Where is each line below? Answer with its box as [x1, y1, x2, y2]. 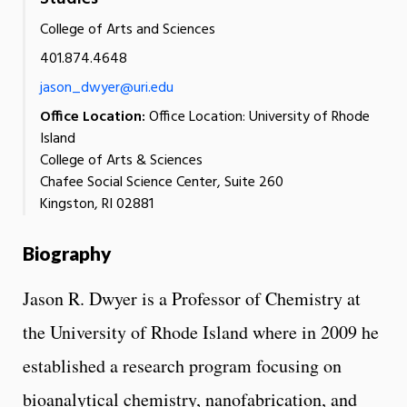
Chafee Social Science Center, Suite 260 [40, 170, 283, 194]
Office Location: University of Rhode [145, 104, 370, 129]
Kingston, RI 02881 [40, 192, 154, 216]
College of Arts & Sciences [40, 148, 203, 173]
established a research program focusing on [23, 352, 342, 378]
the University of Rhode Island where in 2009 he [23, 319, 379, 344]
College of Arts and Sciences [40, 17, 215, 42]
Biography [23, 241, 112, 264]
